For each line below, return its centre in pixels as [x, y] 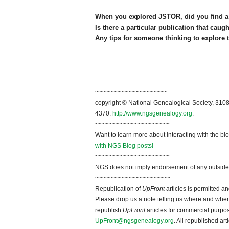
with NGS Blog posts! [124, 146]
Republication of [119, 189]
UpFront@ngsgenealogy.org [134, 221]
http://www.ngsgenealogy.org [152, 114]
